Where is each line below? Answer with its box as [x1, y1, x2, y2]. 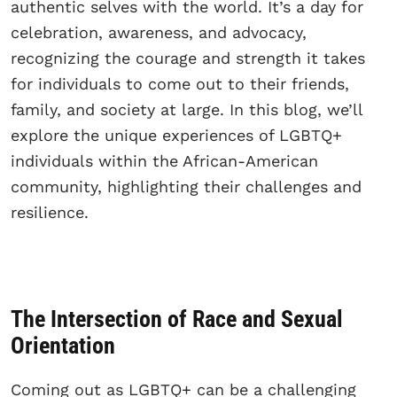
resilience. [11, 202, 89, 222]
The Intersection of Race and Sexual [11, 306, 343, 333]
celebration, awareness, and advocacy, [11, 22, 307, 42]
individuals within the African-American [11, 151, 318, 170]
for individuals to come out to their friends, [11, 74, 349, 93]
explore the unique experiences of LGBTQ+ [11, 125, 342, 144]
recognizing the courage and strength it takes [11, 48, 365, 67]
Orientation [11, 332, 115, 360]
